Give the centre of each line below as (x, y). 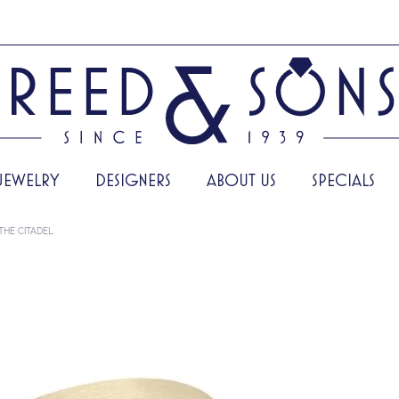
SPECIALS (343, 179)
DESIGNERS (133, 179)
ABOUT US (241, 179)
